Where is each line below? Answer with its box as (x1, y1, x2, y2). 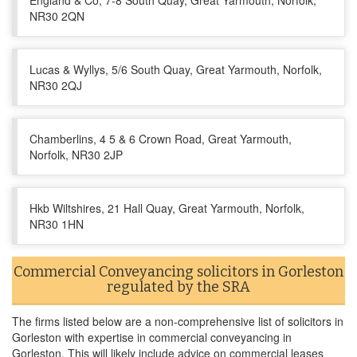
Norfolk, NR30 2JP (29, 147, 123, 163)
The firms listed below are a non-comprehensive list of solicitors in (12, 313, 343, 329)
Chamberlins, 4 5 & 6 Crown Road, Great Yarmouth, (29, 131, 292, 147)
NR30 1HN (29, 216, 84, 232)
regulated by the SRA (107, 278, 250, 296)
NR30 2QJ (29, 77, 82, 93)
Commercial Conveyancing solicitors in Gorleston (14, 263, 343, 280)
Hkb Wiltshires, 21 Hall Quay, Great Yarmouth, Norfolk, (29, 200, 304, 216)
